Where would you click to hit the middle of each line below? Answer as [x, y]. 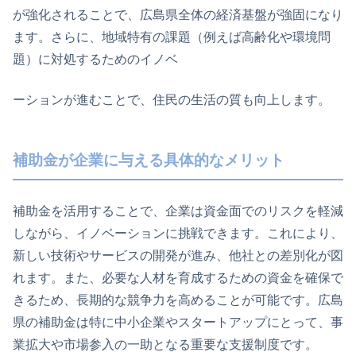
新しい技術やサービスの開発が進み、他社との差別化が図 [178, 255]
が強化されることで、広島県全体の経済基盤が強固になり [178, 15]
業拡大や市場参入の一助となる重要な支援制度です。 [165, 344]
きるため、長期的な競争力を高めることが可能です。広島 [178, 300]
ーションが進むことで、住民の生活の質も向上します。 [172, 99]
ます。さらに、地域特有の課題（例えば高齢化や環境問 [172, 37]
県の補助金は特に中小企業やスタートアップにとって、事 [178, 322]
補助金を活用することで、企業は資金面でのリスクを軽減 [178, 211]
